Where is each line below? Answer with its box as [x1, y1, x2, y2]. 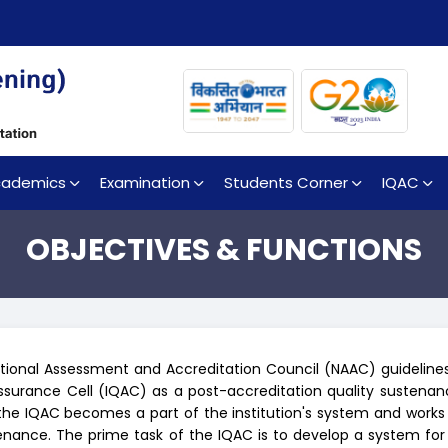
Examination [100, 172, 190, 193]
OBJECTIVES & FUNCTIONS [26, 229, 422, 271]
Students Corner [224, 172, 348, 193]
